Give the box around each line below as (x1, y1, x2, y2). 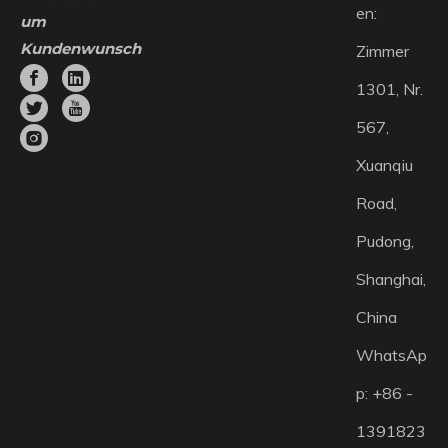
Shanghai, (355, 269, 426, 289)
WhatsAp (355, 345, 427, 365)
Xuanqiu (355, 155, 413, 175)
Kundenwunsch (20, 39, 141, 58)
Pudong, (355, 231, 414, 251)
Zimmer (355, 41, 409, 61)
